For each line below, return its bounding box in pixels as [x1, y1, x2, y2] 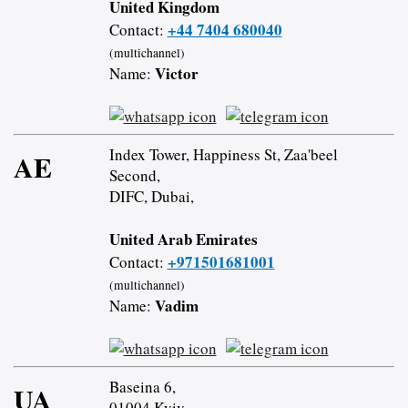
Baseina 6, [108, 375, 176, 397]
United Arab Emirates [108, 227, 258, 250]
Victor [154, 61, 199, 85]
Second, [108, 164, 160, 186]
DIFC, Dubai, [108, 185, 194, 207]
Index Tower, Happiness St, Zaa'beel [108, 143, 338, 165]
